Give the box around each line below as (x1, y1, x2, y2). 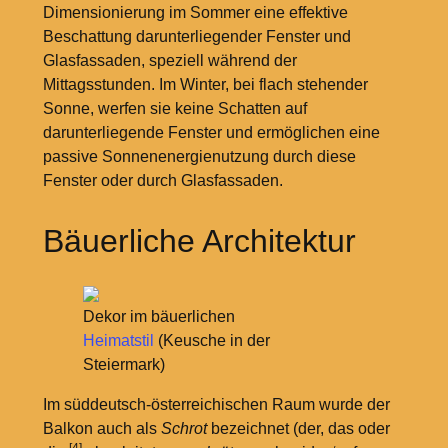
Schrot (160, 420, 207, 438)
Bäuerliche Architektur (42, 223, 356, 260)
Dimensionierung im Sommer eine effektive (42, 4, 348, 22)
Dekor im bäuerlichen (82, 308, 235, 326)
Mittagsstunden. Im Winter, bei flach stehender (42, 76, 368, 94)
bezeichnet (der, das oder (206, 420, 390, 438)
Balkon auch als (42, 420, 161, 438)
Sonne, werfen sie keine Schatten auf (42, 100, 307, 118)
